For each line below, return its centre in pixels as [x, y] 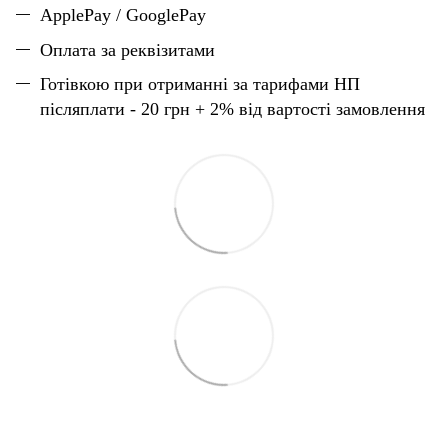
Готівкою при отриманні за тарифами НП [200, 84]
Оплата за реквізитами [127, 49]
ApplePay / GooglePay [123, 15]
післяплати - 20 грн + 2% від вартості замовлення [232, 109]
